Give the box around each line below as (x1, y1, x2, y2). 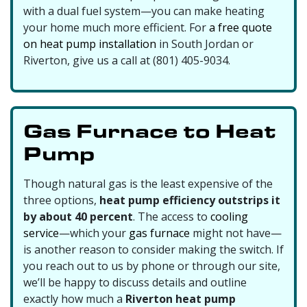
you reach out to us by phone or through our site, (23, 258, 280, 273)
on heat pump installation (23, 36, 156, 51)
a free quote (209, 19, 272, 35)
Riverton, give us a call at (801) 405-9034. (23, 52, 230, 68)
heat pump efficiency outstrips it (99, 192, 280, 208)
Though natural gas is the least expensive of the (23, 175, 273, 191)
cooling (210, 208, 248, 224)
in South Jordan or (156, 36, 254, 51)
